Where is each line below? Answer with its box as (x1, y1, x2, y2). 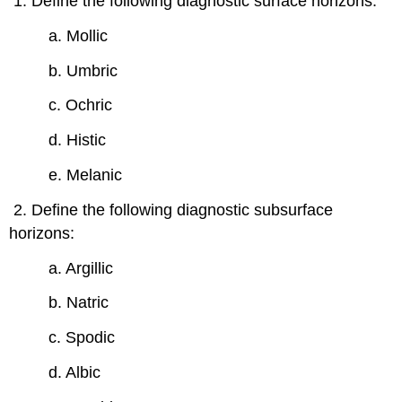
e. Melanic (48, 165, 123, 184)
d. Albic (48, 363, 101, 381)
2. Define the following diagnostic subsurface (9, 200, 334, 219)
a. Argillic (48, 258, 114, 277)
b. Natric (48, 293, 109, 312)
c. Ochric (48, 96, 113, 115)
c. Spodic (48, 328, 116, 347)
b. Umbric (48, 61, 118, 80)
